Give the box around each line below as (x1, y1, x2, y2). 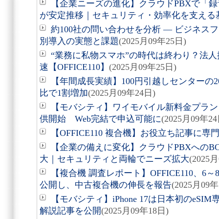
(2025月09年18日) (101, 206, 169, 216)
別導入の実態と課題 (40, 36, 119, 46)
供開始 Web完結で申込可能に (40, 114, 161, 124)
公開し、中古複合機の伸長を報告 (40, 180, 172, 190)
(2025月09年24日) (88, 88, 155, 98)
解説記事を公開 (40, 206, 101, 216)
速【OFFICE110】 (40, 62, 109, 72)
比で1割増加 (40, 88, 88, 98)
